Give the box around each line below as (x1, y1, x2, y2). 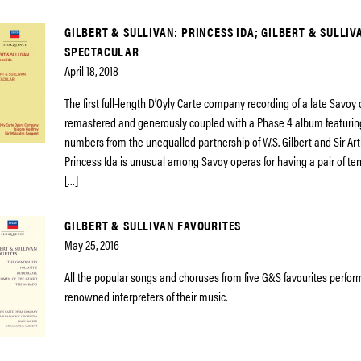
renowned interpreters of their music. (64, 287, 227, 305)
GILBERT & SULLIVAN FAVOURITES (64, 216, 242, 234)
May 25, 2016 (64, 235, 119, 254)
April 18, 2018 (64, 61, 118, 80)
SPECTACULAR (64, 42, 139, 60)
